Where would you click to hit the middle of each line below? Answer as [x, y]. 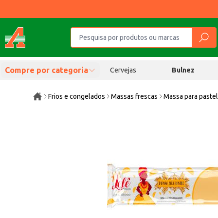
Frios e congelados [77, 96]
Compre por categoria [46, 70]
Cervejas [123, 70]
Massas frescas [135, 96]
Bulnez [183, 70]
